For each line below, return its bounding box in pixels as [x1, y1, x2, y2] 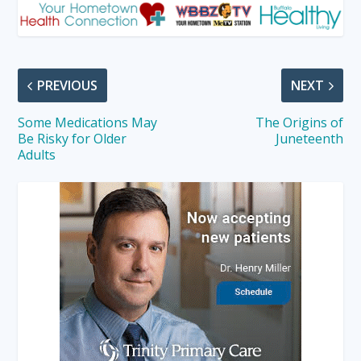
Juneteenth [275, 130, 343, 148]
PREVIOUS [37, 77, 98, 95]
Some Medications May [18, 114, 158, 132]
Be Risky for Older [18, 130, 127, 148]
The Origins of [255, 114, 343, 132]
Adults [18, 146, 60, 164]
